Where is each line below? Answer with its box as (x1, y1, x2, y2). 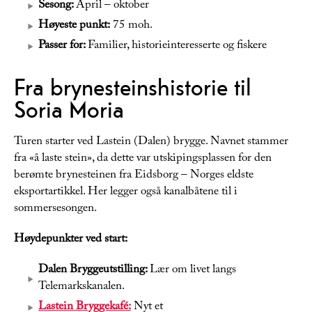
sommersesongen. (14, 199, 97, 220)
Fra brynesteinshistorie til (14, 72, 251, 103)
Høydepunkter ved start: (14, 230, 127, 251)
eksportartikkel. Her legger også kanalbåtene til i (14, 182, 237, 203)
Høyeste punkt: (38, 16, 110, 37)
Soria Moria (14, 94, 124, 125)
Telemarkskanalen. (38, 277, 125, 298)
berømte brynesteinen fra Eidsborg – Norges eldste (14, 166, 253, 187)
